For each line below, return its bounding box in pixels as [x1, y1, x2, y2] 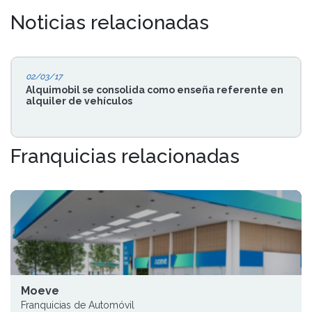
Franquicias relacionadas [10, 145, 240, 168]
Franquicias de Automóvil [21, 299, 134, 311]
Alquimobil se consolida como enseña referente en [26, 84, 283, 95]
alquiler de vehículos [26, 95, 132, 107]
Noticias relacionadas [10, 11, 209, 34]
